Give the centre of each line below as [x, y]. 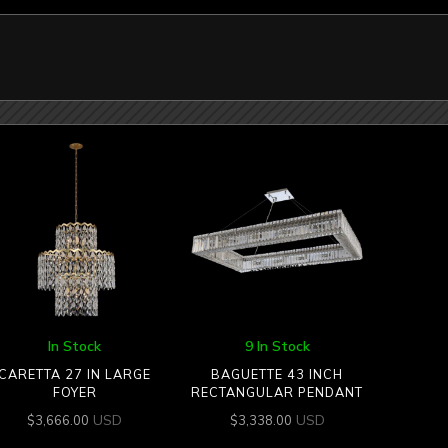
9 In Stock [277, 345]
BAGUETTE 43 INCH [277, 374]
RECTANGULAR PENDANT [277, 392]
